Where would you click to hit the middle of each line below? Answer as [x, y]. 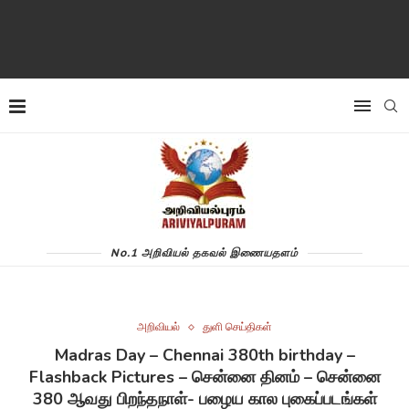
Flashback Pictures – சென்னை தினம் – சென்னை [204, 377]
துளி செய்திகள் [237, 328]
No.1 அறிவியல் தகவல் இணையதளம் [204, 252]
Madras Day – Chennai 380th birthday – [204, 355]
